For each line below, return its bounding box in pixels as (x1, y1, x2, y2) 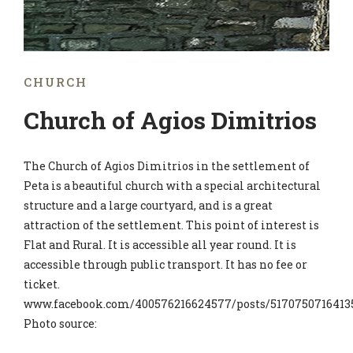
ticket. (24, 277, 60, 292)
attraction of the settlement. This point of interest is (24, 217, 319, 232)
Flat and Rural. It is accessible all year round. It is (24, 237, 296, 252)
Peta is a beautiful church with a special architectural (24, 178, 321, 193)
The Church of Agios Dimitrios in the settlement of (24, 158, 310, 173)
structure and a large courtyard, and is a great (24, 198, 273, 213)
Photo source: (24, 316, 97, 331)
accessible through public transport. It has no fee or (24, 257, 307, 272)
